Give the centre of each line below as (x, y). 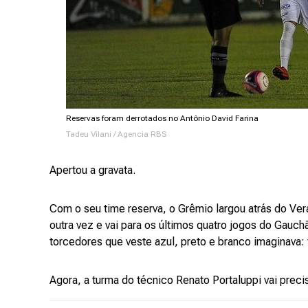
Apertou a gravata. (92, 170)
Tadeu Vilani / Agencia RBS (116, 134)
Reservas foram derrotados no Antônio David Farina (162, 118)
